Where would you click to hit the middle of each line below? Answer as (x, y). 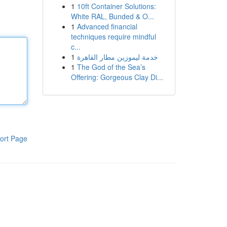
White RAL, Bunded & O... (112, 16)
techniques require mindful (113, 36)
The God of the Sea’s (111, 67)
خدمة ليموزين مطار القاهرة (117, 57)
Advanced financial (107, 26)
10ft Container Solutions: (116, 6)
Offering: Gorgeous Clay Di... (117, 77)
